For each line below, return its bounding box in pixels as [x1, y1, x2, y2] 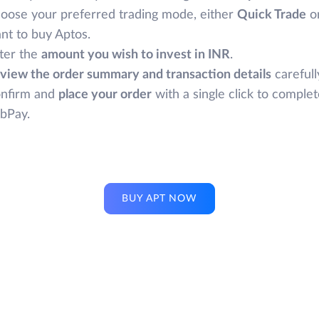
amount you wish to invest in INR [41, 48, 230, 61]
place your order [58, 88, 152, 101]
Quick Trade [237, 8, 306, 21]
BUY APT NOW [122, 194, 197, 204]
